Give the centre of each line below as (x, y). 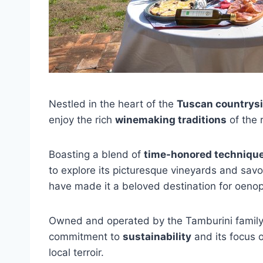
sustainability (157, 237)
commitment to (86, 237)
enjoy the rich (82, 120)
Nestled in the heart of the (113, 104)
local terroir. (76, 252)
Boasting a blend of (96, 154)
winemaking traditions (171, 120)
